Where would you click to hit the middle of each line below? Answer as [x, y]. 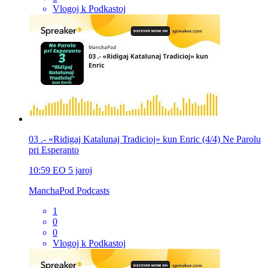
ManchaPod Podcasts [69, 190]
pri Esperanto [54, 150]
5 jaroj [80, 170]
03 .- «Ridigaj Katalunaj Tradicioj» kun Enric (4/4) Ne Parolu [145, 139]
